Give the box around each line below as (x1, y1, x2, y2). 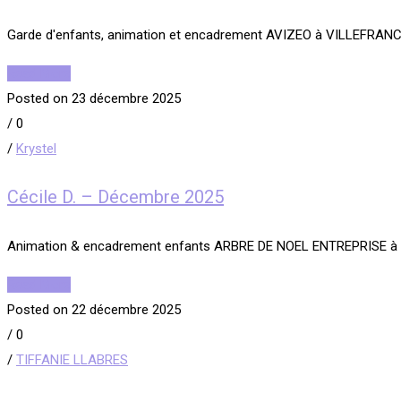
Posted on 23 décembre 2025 (7, 90, 181, 107)
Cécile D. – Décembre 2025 (7, 186, 224, 209)
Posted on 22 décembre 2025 (7, 302, 181, 319)
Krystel (16, 140, 56, 157)
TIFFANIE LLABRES (16, 352, 128, 369)
